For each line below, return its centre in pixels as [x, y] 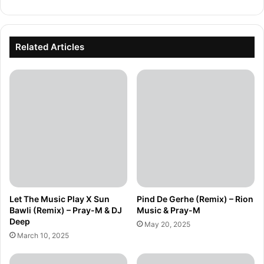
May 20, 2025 [167, 225]
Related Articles [50, 47]
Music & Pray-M [169, 210]
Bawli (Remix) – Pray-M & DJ [66, 210]
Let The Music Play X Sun [60, 199]
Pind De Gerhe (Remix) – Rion [195, 199]
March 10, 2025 [43, 236]
